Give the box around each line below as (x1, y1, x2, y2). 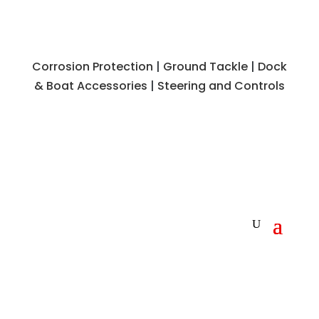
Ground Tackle (162, 58, 248, 75)
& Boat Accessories (33, 78, 147, 94)
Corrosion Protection (31, 58, 153, 75)
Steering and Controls (157, 78, 285, 94)
